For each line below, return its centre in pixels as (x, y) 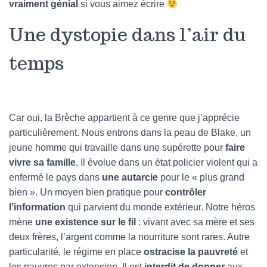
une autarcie (129, 177)
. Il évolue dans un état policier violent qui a (167, 162)
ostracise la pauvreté (191, 252)
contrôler (186, 192)
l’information (37, 207)
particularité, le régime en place (76, 252)
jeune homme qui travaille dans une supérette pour (116, 148)
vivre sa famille (42, 162)
